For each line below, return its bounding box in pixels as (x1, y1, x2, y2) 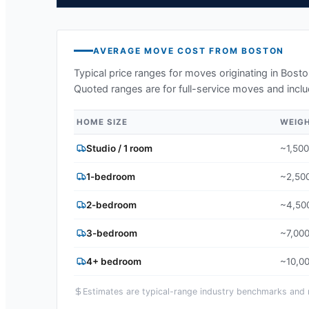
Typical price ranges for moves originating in (74, 66, 281, 79)
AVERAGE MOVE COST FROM (93, 45, 242, 56)
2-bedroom (86, 199, 137, 210)
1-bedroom (86, 170, 135, 182)
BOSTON (241, 45, 285, 56)
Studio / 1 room (86, 142, 152, 154)
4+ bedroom (86, 255, 141, 267)
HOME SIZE (77, 117, 128, 127)
